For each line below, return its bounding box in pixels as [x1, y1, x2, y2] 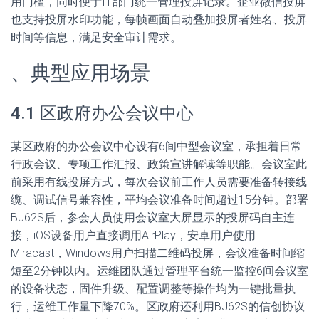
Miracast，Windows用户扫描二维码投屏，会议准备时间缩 [11, 246, 305, 260]
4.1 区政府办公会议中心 [11, 103, 194, 123]
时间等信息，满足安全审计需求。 [11, 31, 182, 44]
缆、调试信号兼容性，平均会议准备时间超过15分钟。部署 [11, 193, 308, 206]
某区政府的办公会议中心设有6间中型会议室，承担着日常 [11, 140, 302, 153]
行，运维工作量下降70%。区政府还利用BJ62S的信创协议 [11, 300, 305, 313]
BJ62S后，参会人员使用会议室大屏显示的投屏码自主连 [11, 211, 295, 224]
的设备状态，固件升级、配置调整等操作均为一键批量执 [11, 282, 296, 296]
